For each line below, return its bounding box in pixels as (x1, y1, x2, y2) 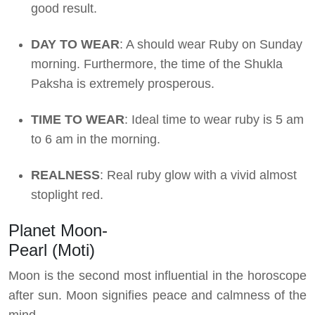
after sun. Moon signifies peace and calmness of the (8, 288, 307, 302)
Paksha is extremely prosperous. (31, 76, 214, 91)
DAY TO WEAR (31, 37, 120, 51)
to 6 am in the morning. (31, 131, 160, 146)
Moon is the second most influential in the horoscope (8, 268, 307, 283)
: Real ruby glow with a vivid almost (100, 167, 297, 182)
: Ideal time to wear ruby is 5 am (124, 112, 304, 127)
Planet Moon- (8, 220, 108, 240)
